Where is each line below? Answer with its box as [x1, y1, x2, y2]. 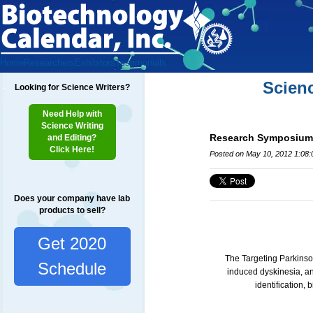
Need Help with [42, 109, 102, 119]
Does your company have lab [14, 194, 131, 203]
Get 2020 [38, 234, 107, 253]
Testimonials [115, 57, 166, 68]
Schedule [38, 259, 107, 278]
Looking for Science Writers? [14, 82, 130, 92]
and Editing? [48, 133, 97, 143]
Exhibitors [75, 57, 115, 68]
